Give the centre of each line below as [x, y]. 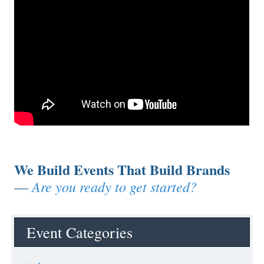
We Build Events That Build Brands [122, 169]
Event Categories [80, 232]
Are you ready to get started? [115, 186]
